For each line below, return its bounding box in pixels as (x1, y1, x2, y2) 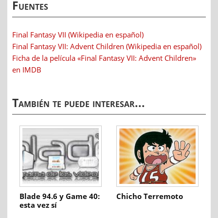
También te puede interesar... (12, 95, 145, 110)
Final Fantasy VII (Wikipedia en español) (12, 29, 144, 39)
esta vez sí (19, 200, 57, 210)
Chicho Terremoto (116, 191, 183, 201)
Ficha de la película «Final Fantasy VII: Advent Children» (12, 53, 196, 63)
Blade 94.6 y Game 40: (19, 191, 100, 201)
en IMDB (12, 64, 41, 74)
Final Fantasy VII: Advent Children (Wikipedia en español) (12, 41, 201, 51)
